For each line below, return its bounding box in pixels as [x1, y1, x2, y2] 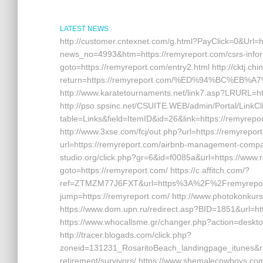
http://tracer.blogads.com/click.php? [60, 230, 191, 240]
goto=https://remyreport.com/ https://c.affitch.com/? [60, 166, 249, 175]
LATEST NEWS [60, 25, 109, 33]
